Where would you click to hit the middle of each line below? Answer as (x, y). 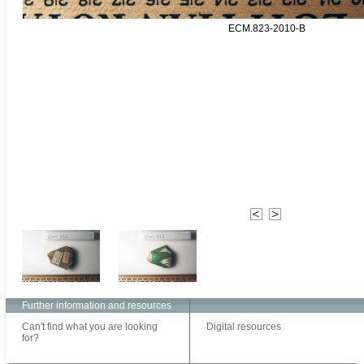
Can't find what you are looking (90, 327)
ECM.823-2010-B (266, 29)
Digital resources (244, 327)
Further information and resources (97, 306)
